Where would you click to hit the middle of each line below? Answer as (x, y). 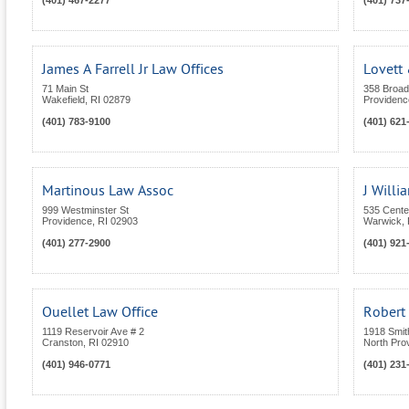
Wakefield (63, 100)
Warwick (383, 221)
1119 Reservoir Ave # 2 (93, 332)
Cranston (63, 343)
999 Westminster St (85, 210)
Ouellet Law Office (100, 313)
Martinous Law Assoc (108, 191)
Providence (67, 221)
